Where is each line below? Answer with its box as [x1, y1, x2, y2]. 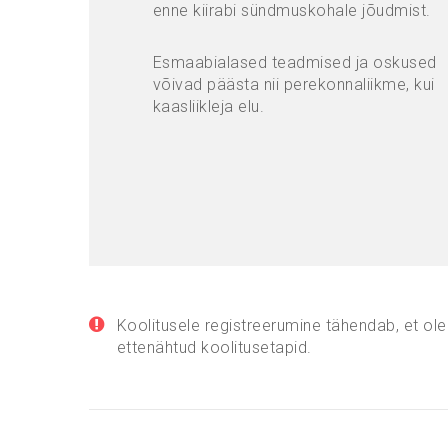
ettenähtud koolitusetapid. [116, 337, 312, 357]
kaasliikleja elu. [152, 96, 264, 116]
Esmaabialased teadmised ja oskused [152, 52, 437, 72]
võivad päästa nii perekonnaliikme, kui [152, 74, 435, 94]
